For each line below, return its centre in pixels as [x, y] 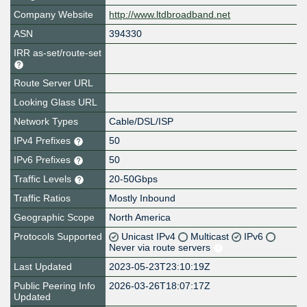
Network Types [46, 122]
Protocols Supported [58, 237]
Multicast [211, 237]
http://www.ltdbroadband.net [170, 15]
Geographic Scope [54, 218]
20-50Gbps [134, 179]
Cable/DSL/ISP [142, 122]
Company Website [53, 15]
